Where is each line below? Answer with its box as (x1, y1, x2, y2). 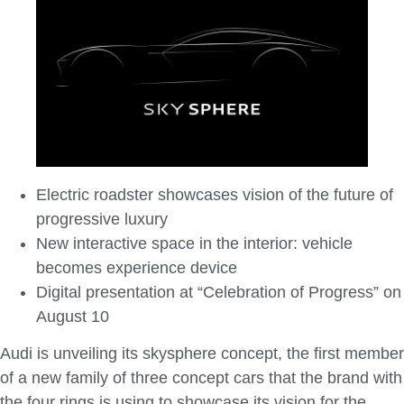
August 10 (36, 308, 109, 326)
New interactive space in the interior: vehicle (36, 234, 353, 253)
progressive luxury (36, 210, 168, 229)
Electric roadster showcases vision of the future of (36, 186, 393, 205)
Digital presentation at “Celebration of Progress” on (36, 283, 401, 302)
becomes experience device (36, 259, 237, 278)
